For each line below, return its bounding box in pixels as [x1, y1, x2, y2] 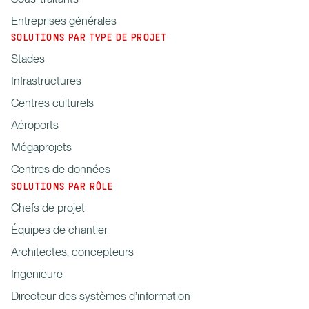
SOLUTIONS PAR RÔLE [11, 181, 114, 195]
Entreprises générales [11, 13, 117, 28]
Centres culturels [11, 96, 94, 110]
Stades [11, 52, 45, 66]
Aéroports [11, 118, 59, 132]
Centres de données [11, 162, 110, 177]
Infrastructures [11, 74, 81, 88]
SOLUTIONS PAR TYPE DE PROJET [11, 32, 168, 46]
